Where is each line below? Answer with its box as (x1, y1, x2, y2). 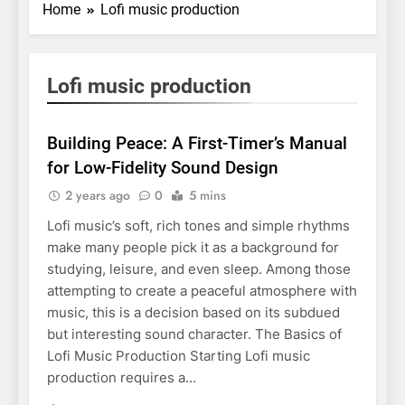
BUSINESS (62, 95, 112, 112)
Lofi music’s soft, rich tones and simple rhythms (47, 217, 350, 235)
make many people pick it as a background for (47, 239, 339, 257)
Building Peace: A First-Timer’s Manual (47, 133, 347, 155)
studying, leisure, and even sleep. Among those (47, 260, 351, 278)
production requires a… (47, 369, 196, 387)
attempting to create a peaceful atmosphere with (47, 282, 357, 300)
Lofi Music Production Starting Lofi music (47, 347, 310, 365)
